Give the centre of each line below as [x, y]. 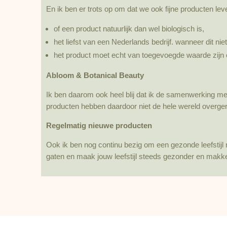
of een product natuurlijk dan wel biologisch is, [129, 28]
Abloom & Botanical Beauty [95, 75]
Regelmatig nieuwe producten [99, 125]
